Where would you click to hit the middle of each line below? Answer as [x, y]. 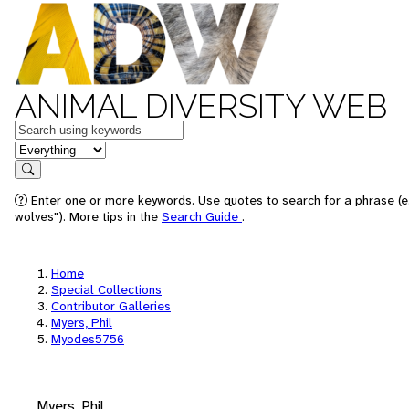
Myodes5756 [88, 339]
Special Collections [106, 289]
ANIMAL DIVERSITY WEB [201, 106]
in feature [44, 148]
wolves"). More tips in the [88, 216]
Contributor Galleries [111, 306]
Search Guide [202, 216]
